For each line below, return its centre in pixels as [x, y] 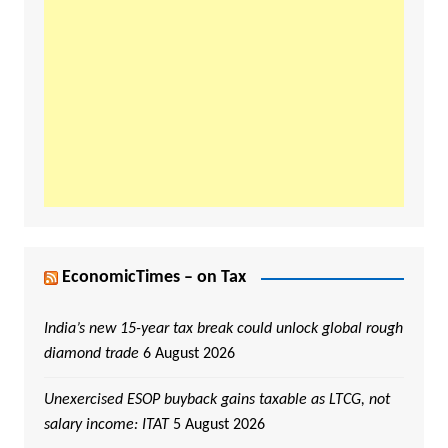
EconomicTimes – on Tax [153, 278]
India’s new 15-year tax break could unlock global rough [223, 329]
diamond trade [91, 354]
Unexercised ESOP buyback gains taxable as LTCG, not [216, 400]
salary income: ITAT [106, 425]
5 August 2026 [218, 425]
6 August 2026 [188, 354]
